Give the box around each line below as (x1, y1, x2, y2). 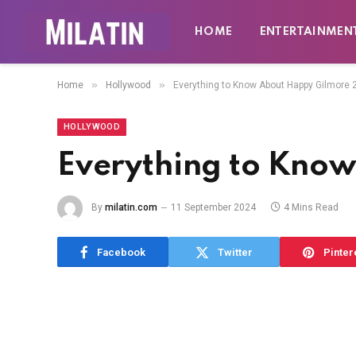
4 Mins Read (284, 202, 339, 214)
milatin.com (105, 202, 157, 214)
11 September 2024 (171, 202, 256, 214)
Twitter (218, 246, 253, 258)
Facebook (97, 246, 145, 258)
